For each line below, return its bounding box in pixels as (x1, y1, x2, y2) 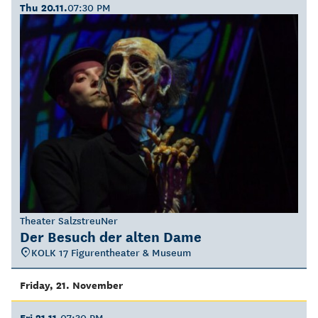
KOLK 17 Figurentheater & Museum (31, 244, 191, 260)
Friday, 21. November (20, 277, 123, 292)
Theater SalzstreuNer (20, 212, 118, 228)
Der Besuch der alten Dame (20, 226, 202, 246)
